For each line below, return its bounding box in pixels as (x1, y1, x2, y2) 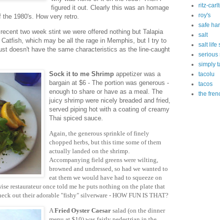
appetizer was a (114, 70, 161, 78)
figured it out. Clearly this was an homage (51, 4, 169, 12)
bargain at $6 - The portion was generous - (49, 79, 169, 86)
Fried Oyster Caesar (55, 206, 111, 214)
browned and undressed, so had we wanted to (49, 165, 168, 172)
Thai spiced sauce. (49, 114, 103, 122)
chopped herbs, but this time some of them (49, 138, 161, 146)
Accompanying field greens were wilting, (49, 156, 158, 164)
